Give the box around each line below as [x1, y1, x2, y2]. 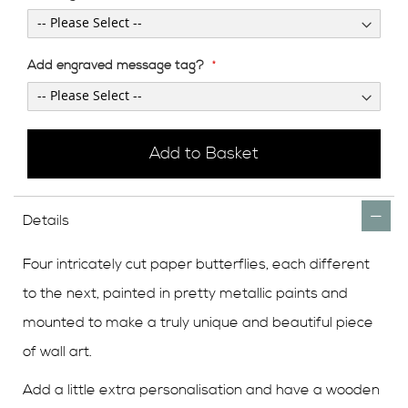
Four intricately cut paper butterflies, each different [23, 254, 370, 273]
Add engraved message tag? [27, 56, 204, 74]
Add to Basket [149, 142, 259, 164]
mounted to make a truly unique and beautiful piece [23, 312, 373, 331]
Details [23, 210, 69, 229]
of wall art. [23, 342, 92, 361]
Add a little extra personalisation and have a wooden [23, 380, 380, 399]
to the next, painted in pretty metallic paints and [23, 283, 348, 302]
